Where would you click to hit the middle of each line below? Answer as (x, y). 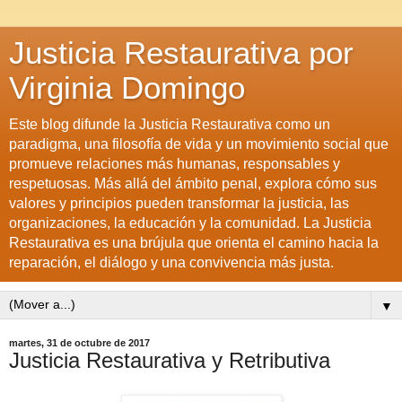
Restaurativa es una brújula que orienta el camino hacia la (194, 243)
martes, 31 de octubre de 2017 (79, 343)
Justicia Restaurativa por (181, 53)
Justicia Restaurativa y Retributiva (170, 360)
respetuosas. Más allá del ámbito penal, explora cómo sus (193, 184)
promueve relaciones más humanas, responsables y (175, 164)
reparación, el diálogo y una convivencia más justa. (171, 262)
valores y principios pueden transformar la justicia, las (179, 203)
